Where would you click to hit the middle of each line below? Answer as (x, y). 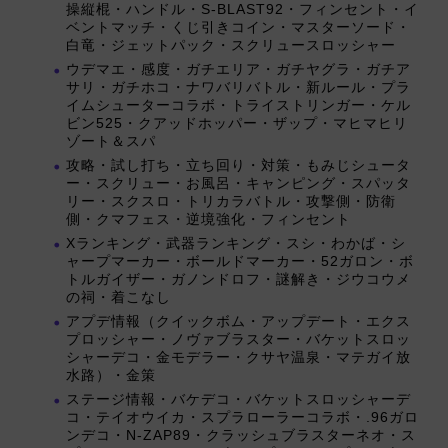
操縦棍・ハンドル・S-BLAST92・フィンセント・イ (242, 10)
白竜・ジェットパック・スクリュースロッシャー (231, 46)
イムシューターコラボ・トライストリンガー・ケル (238, 106)
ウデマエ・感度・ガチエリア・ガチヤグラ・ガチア (238, 70)
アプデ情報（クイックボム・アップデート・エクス (238, 322)
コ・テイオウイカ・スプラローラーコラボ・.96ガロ (242, 418)
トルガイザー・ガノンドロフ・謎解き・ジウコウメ (238, 280)
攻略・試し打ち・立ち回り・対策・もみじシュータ (238, 166)
